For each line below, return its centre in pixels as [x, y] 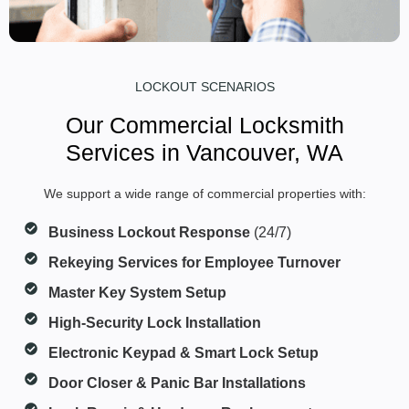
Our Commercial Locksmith [204, 125]
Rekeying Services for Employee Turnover [195, 262]
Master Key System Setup [138, 292]
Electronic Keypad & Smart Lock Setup [184, 352]
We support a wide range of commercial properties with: [204, 193]
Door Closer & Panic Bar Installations [178, 383]
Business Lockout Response [150, 232]
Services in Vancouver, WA [204, 152]
